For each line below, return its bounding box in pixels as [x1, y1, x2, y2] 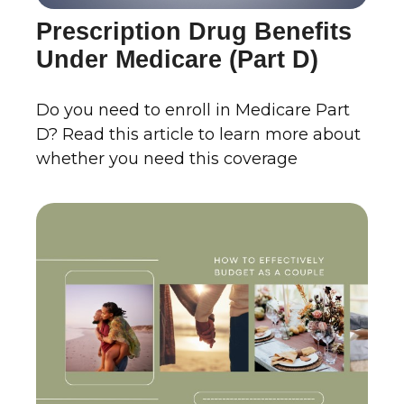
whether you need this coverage [36, 149, 298, 170]
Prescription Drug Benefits [36, 18, 352, 46]
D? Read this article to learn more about [36, 124, 361, 145]
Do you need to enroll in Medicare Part [36, 100, 350, 121]
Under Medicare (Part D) [36, 46, 318, 74]
